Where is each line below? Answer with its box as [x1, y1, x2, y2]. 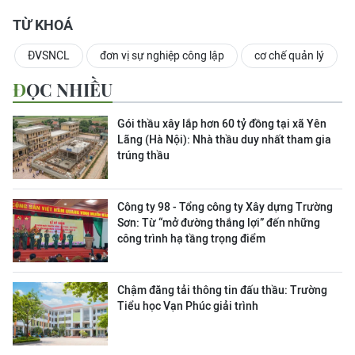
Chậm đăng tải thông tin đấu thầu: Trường [117, 284, 327, 296]
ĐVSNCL [28, 49, 70, 62]
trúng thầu [117, 149, 170, 162]
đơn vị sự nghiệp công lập [100, 49, 224, 62]
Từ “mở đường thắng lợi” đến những [139, 216, 320, 229]
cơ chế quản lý [254, 49, 324, 62]
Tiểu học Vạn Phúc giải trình [117, 300, 258, 312]
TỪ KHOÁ [13, 17, 73, 33]
